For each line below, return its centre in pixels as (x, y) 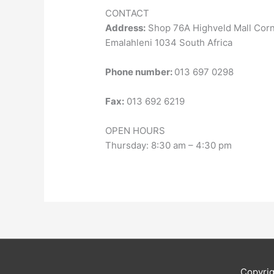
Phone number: (140, 72)
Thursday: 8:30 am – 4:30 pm (169, 145)
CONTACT (128, 13)
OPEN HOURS (135, 130)
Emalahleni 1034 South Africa (169, 42)
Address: (126, 28)
